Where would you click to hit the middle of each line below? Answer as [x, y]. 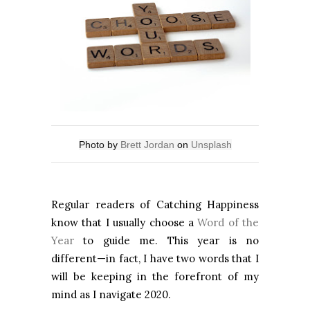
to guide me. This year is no [166, 241]
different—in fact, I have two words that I [155, 259]
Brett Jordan [147, 145]
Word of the [228, 223]
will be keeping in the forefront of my [155, 277]
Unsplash [211, 145]
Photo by [99, 145]
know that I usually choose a [125, 223]
